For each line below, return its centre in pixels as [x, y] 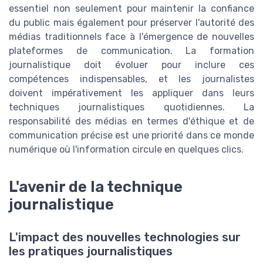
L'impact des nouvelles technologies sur [125, 237]
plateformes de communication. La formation [131, 51]
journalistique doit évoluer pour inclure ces [131, 65]
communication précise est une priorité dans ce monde [131, 136]
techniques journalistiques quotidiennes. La [131, 107]
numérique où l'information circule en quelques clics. [126, 150]
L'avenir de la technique [96, 187]
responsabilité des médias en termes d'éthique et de [131, 122]
